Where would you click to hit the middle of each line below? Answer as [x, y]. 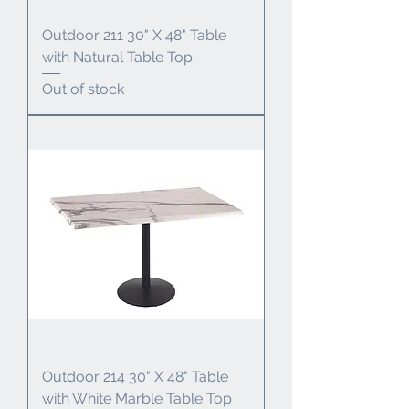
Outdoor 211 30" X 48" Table [134, 35]
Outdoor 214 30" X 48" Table [135, 377]
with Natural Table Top [117, 57]
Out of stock [83, 89]
